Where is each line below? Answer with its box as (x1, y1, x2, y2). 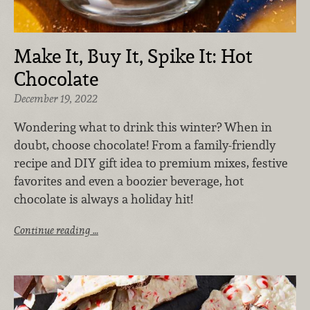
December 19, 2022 (14, 91, 98, 106)
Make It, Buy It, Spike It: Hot (14, 43, 253, 69)
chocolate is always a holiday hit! (14, 191, 193, 208)
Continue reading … (14, 223, 98, 237)
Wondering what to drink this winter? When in (14, 119, 272, 136)
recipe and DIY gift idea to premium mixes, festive (14, 155, 288, 172)
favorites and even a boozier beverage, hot (14, 173, 244, 190)
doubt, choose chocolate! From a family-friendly (14, 137, 276, 154)
